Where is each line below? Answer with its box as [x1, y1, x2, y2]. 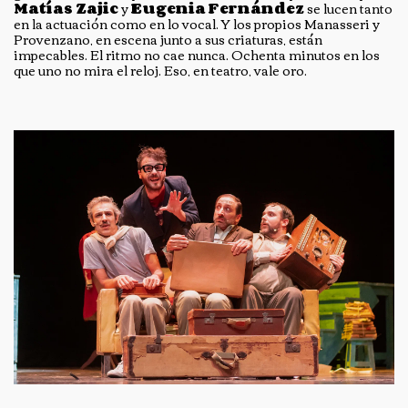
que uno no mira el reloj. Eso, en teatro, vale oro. [14, 58, 307, 83]
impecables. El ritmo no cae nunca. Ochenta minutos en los [14, 43, 380, 67]
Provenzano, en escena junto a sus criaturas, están [14, 27, 322, 52]
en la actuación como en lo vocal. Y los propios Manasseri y [14, 12, 380, 36]
